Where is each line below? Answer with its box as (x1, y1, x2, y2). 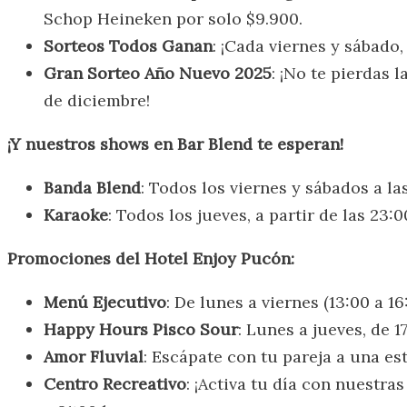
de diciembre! (44, 89, 150, 111)
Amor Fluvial (44, 345, 144, 367)
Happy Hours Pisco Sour (44, 318, 238, 340)
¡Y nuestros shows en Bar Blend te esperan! (7, 133, 343, 154)
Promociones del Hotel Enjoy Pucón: (7, 247, 294, 269)
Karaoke (44, 203, 108, 225)
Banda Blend (44, 176, 141, 198)
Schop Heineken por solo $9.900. (44, 7, 303, 29)
